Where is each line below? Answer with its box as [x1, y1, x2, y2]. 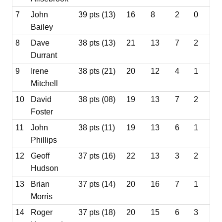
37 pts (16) [78, 151, 116, 160]
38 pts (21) [78, 66, 116, 75]
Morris [31, 192, 53, 201]
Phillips [31, 135, 57, 144]
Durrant [31, 51, 57, 59]
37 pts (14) [78, 179, 116, 188]
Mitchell [31, 79, 58, 88]
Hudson [31, 164, 59, 172]
